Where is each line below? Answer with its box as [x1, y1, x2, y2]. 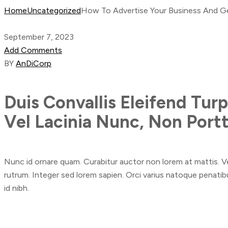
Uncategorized [27, 6, 81, 16]
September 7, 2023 [4, 32, 74, 42]
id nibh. [4, 183, 29, 193]
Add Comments [4, 45, 62, 55]
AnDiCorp [16, 59, 51, 69]
